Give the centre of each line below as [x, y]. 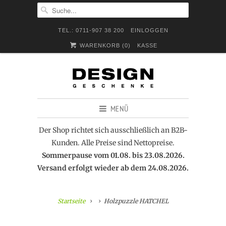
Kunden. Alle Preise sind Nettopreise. [113, 143]
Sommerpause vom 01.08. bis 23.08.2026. [113, 155]
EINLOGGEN [149, 30]
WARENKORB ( [101, 45]
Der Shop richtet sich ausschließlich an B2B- [113, 130]
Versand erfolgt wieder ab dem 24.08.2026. [113, 168]
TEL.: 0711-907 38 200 [91, 30]
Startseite [71, 201]
